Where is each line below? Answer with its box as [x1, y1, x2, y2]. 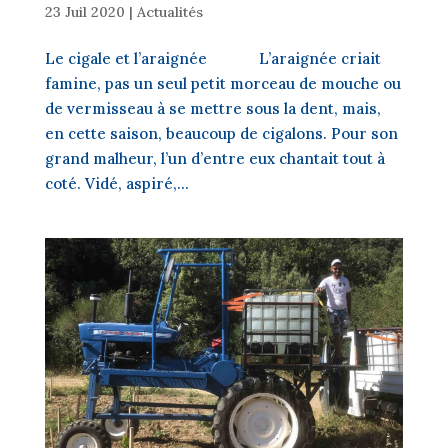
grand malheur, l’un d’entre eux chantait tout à [44, 149, 385, 168]
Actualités [136, 3, 203, 21]
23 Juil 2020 [44, 3, 125, 21]
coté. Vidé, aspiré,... [44, 174, 189, 193]
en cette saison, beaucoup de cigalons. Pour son [44, 124, 398, 143]
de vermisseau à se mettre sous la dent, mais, [44, 99, 381, 118]
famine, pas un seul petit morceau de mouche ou [44, 74, 401, 93]
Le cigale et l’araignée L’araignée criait [44, 49, 381, 68]
